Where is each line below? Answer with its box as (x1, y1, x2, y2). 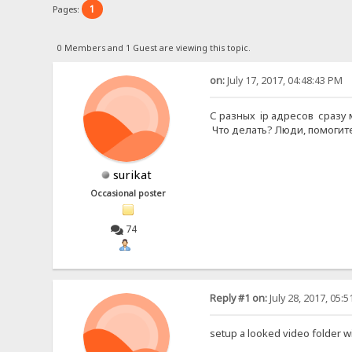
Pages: (53, 2, 82, 15)
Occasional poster (90, 187, 167, 199)
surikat (112, 166, 152, 182)
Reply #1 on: (209, 291, 267, 306)
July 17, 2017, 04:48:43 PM (224, 73, 343, 87)
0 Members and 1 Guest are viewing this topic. (57, 42, 251, 53)
